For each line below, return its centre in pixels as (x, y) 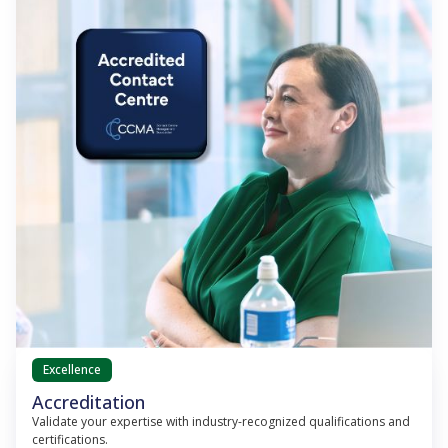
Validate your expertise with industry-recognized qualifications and (221, 421)
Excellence (72, 369)
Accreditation (88, 402)
